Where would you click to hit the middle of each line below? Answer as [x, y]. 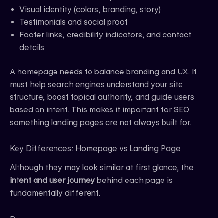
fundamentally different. [55, 193]
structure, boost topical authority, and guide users [102, 97]
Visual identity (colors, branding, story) [90, 10]
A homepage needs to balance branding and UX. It [103, 72]
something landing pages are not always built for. [100, 123]
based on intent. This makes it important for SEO [100, 110]
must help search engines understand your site [96, 85]
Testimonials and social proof [74, 22]
